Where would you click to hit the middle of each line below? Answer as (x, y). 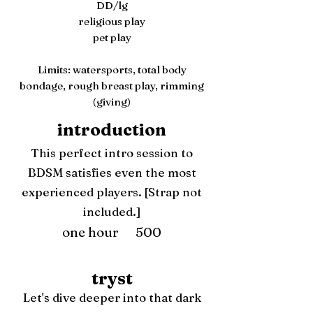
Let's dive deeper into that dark (112, 297)
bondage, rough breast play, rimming (112, 86)
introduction (112, 130)
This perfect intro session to (112, 153)
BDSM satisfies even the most (112, 172)
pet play (112, 37)
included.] (112, 211)
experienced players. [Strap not (112, 192)
